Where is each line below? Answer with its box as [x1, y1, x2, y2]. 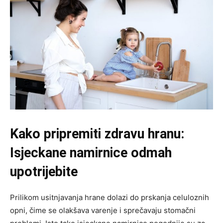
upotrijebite [10, 163, 78, 180]
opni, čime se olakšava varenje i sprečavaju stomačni [10, 205, 196, 215]
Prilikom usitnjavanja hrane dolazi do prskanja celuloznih [10, 192, 209, 202]
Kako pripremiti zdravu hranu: [10, 125, 184, 142]
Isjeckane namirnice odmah [10, 144, 172, 161]
